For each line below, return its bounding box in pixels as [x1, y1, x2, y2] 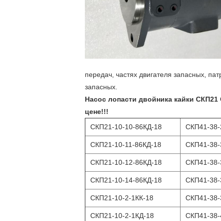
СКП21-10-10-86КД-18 [90, 123, 162, 131]
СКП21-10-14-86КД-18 [90, 176, 162, 184]
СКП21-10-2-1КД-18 [90, 212, 154, 220]
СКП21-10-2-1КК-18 [90, 194, 153, 202]
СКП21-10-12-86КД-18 [90, 158, 162, 166]
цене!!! [85, 108, 109, 115]
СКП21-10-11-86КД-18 [90, 141, 161, 148]
